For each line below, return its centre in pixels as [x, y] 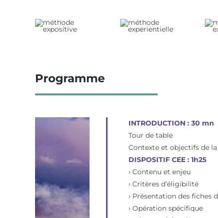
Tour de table [151, 135]
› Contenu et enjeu [160, 172]
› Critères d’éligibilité [164, 184]
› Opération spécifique [166, 208]
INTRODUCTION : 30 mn [172, 123]
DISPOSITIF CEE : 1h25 [168, 159]
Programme [70, 78]
